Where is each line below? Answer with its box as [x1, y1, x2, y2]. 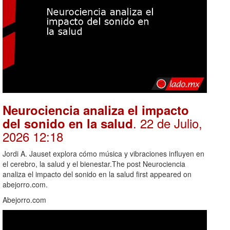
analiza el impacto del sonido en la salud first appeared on [3, 169, 191, 180]
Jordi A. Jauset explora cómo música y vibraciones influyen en [3, 148, 204, 159]
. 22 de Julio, [133, 114, 202, 132]
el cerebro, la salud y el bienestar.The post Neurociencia [3, 159, 185, 169]
